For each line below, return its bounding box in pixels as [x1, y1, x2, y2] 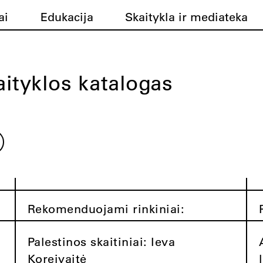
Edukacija [40, 9, 93, 24]
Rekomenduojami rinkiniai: [27, 201, 185, 216]
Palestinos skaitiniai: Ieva [27, 234, 176, 249]
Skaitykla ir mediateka [125, 9, 248, 24]
